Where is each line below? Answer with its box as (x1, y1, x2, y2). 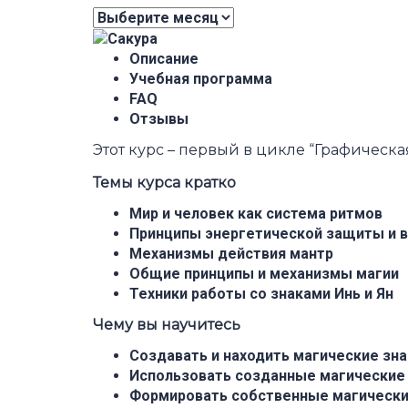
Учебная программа (129, 69, 272, 87)
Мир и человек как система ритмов (129, 204, 382, 222)
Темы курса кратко (93, 173, 236, 191)
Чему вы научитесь (93, 315, 240, 333)
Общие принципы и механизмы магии (129, 264, 399, 282)
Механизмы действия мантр (129, 244, 333, 262)
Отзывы (129, 109, 189, 127)
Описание (129, 49, 199, 67)
